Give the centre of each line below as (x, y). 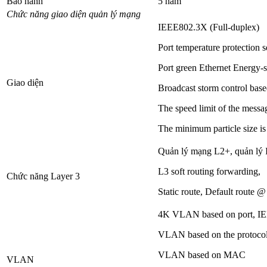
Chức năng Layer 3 (43, 176)
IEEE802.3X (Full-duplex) (209, 27)
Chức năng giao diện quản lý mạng (74, 14)
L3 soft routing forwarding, (209, 172)
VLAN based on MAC (202, 255)
